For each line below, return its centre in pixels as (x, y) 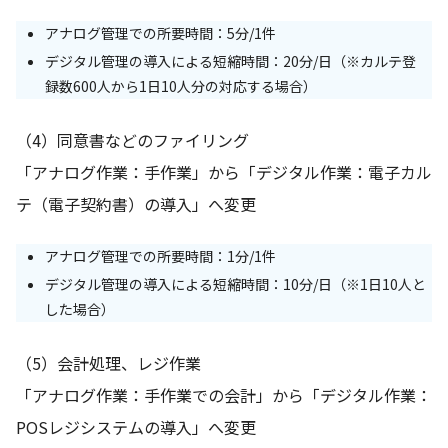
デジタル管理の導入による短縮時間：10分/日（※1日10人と (235, 283)
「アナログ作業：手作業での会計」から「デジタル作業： (224, 394)
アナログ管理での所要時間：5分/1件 (160, 32)
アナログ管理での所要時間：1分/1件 (160, 255)
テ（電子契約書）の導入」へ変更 (136, 203)
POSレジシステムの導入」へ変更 (136, 426)
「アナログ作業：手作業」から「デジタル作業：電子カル (224, 171)
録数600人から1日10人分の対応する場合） (180, 85)
